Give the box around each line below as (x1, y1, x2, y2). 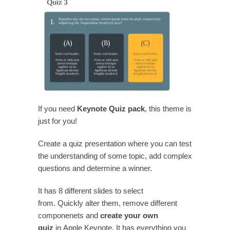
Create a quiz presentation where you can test (38, 139, 191, 148)
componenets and (38, 211, 100, 220)
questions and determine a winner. (38, 164, 152, 172)
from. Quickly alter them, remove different (38, 199, 177, 207)
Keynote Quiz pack (77, 104, 145, 113)
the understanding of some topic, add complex (38, 151, 192, 160)
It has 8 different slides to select (38, 186, 143, 195)
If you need (38, 104, 77, 113)
